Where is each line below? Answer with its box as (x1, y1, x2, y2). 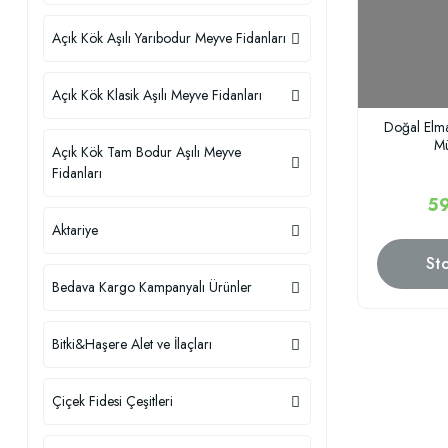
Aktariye (52, 220, 98, 240)
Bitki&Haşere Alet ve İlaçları (52, 334, 212, 354)
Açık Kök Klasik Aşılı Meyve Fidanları (52, 85, 262, 105)
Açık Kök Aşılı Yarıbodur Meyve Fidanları (52, 28, 286, 48)
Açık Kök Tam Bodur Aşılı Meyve (52, 142, 241, 162)
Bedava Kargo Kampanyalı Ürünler (52, 277, 252, 297)
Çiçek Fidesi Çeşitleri (52, 391, 173, 411)
